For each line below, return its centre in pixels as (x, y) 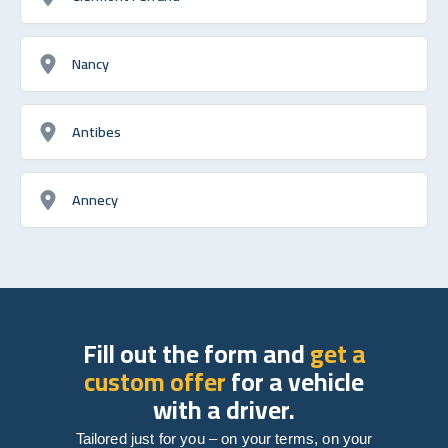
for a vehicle (295, 381)
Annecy (95, 199)
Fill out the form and (196, 353)
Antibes (96, 131)
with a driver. (224, 409)
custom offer (155, 381)
